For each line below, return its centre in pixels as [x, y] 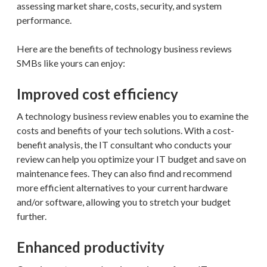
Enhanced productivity [91, 247]
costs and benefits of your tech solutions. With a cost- [125, 130]
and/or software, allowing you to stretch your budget [124, 201]
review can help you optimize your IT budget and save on [131, 159]
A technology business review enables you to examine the [133, 116]
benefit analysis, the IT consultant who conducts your [124, 144]
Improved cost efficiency [97, 94]
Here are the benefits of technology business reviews [124, 48]
